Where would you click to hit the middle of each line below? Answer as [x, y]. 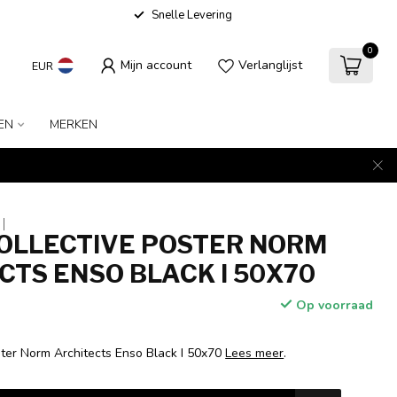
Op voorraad [332, 305]
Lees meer [255, 353]
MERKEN [73, 125]
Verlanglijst [270, 65]
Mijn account [156, 65]
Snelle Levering [191, 15]
